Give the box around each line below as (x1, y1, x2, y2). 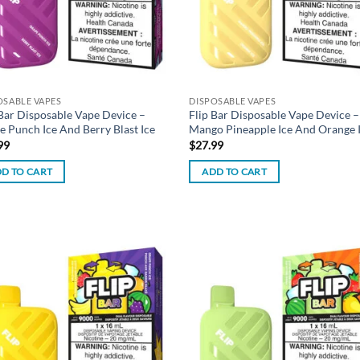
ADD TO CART (202, 166, 268, 178)
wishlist (129, 280, 162, 291)
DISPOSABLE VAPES (189, 95, 276, 106)
